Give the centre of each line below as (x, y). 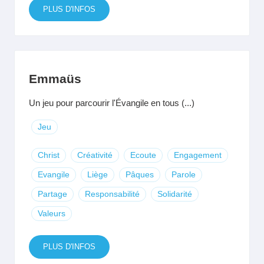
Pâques (140, 174)
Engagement (198, 155)
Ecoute (143, 155)
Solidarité (175, 194)
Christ (49, 155)
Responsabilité (112, 194)
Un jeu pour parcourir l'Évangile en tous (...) (112, 103)
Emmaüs (55, 79)
